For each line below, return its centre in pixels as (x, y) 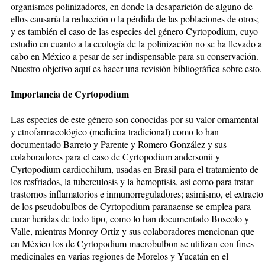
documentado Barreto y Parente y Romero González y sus (119, 144)
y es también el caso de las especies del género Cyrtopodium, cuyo (134, 31)
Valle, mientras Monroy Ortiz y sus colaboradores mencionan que (132, 231)
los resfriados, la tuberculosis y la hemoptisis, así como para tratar (132, 181)
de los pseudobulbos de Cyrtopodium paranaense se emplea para (131, 206)
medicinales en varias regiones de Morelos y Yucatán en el (119, 256)
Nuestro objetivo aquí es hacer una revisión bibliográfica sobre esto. (136, 68)
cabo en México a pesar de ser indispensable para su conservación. (135, 56)
